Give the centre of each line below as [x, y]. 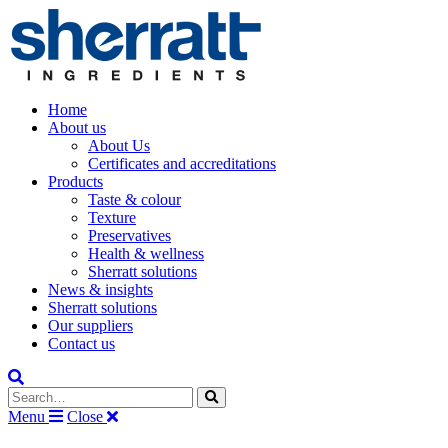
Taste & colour [134, 199]
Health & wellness [146, 253]
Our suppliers [90, 325]
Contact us [81, 343]
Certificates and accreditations [182, 163]
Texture [112, 217]
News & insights [100, 289]
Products [75, 181]
